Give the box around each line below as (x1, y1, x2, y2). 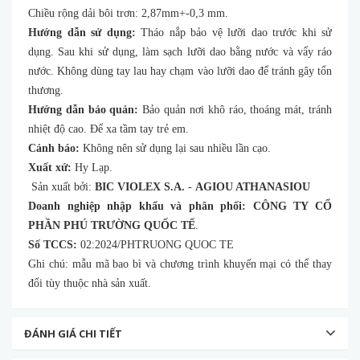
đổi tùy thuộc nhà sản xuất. (28, 276, 151, 289)
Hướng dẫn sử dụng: (28, 26, 136, 39)
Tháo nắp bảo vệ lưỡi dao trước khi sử (135, 26, 332, 39)
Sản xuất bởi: (28, 180, 95, 193)
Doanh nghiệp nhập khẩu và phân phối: (28, 199, 247, 212)
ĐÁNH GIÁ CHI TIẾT (24, 325, 122, 341)
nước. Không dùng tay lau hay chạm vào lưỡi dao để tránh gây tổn (28, 64, 332, 77)
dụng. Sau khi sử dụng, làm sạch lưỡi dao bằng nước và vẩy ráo (28, 45, 332, 58)
